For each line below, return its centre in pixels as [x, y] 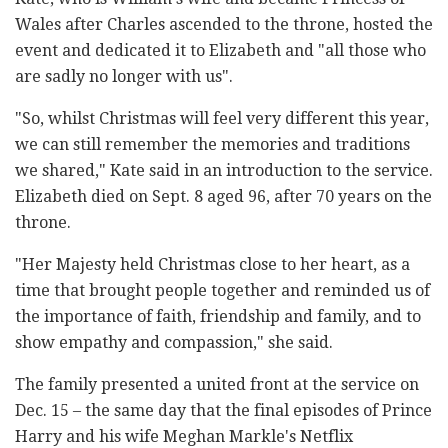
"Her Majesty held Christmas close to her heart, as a [212, 265]
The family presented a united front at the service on [217, 385]
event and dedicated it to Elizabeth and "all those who [220, 51]
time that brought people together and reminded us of [222, 291]
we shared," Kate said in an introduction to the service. [224, 171]
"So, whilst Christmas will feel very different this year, [222, 119]
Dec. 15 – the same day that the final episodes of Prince [223, 411]
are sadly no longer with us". [124, 77]
